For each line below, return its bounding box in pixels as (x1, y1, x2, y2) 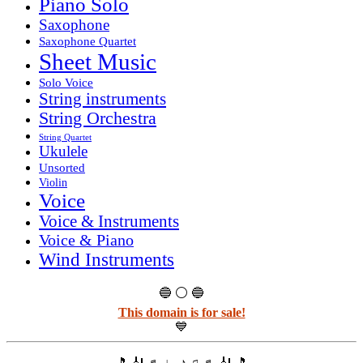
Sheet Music (39, 48, 156, 75)
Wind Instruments (39, 249, 174, 270)
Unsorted (39, 160, 85, 174)
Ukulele (39, 143, 88, 160)
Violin (39, 176, 67, 189)
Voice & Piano (39, 230, 134, 249)
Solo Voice (39, 75, 93, 89)
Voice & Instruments (39, 211, 179, 230)
